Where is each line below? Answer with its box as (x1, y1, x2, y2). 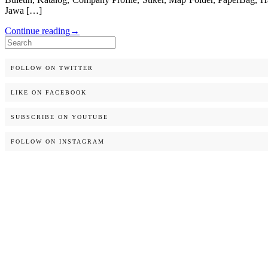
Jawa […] (5, 5, 42, 16)
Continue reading (5, 26, 70, 36)
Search (4, 36, 30, 47)
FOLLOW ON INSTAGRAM (11, 138, 105, 145)
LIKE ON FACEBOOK (11, 89, 87, 96)
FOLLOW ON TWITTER (11, 65, 93, 72)
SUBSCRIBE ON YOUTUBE (11, 114, 108, 121)
